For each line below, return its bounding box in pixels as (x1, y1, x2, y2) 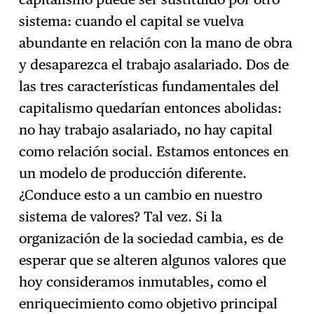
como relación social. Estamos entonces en (19, 142, 289, 160)
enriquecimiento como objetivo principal (19, 294, 278, 312)
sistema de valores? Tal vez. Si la (19, 207, 223, 225)
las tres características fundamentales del (19, 77, 280, 95)
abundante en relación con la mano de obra (19, 34, 293, 51)
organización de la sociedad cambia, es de (19, 229, 284, 247)
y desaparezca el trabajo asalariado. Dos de (19, 55, 289, 73)
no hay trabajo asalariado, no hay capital (19, 121, 273, 138)
